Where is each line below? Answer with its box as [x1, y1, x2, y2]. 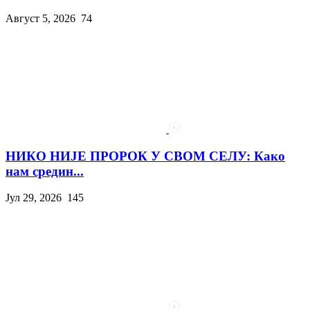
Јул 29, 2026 [6, 192, 62, 204]
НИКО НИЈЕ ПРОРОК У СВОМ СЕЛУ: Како [6, 148, 285, 163]
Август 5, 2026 [6, 12, 75, 24]
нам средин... [6, 163, 84, 179]
